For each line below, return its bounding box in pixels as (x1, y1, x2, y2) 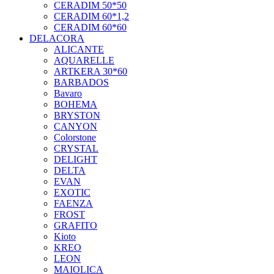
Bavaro (54, 88, 82, 99)
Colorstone (54, 132, 96, 143)
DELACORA (29, 33, 84, 44)
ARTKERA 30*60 (54, 66, 127, 77)
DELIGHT (54, 154, 97, 165)
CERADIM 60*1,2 (54, 11, 129, 22)
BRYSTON (54, 110, 100, 121)
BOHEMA (54, 99, 97, 110)
